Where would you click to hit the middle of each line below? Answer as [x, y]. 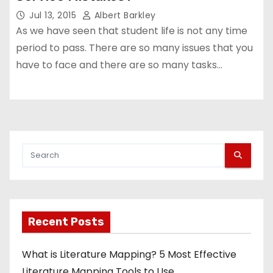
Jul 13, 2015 [54, 15]
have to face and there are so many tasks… [119, 65]
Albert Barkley [124, 15]
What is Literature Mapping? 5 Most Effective [129, 254]
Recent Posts [66, 222]
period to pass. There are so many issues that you [134, 48]
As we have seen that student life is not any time [132, 30]
